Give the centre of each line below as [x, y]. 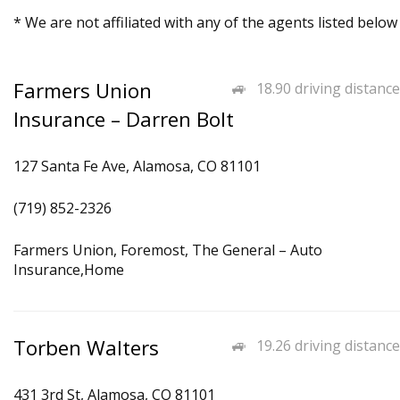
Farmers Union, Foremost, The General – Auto [168, 250]
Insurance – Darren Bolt [124, 119]
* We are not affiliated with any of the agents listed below [205, 22]
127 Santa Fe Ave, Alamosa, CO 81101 [137, 166]
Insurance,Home [69, 270]
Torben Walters [86, 348]
